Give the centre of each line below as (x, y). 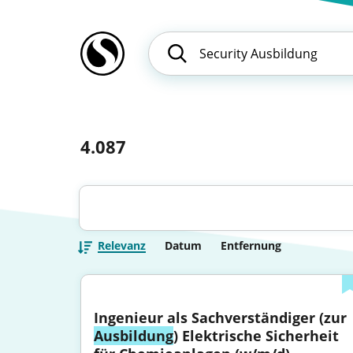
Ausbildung (134, 336)
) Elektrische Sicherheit (256, 336)
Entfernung (251, 245)
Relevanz (122, 245)
